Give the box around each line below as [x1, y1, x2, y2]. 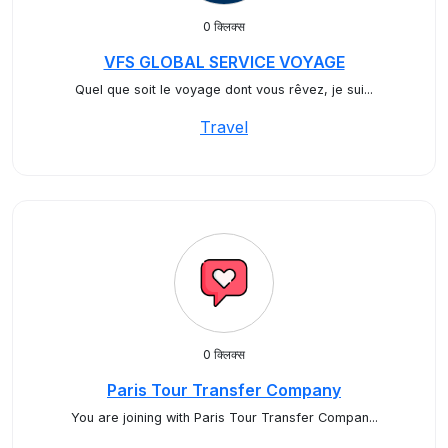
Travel [200, 117, 248, 137]
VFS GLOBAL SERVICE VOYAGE [103, 52, 345, 72]
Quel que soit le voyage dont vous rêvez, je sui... [75, 82, 373, 97]
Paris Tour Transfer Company [107, 380, 341, 400]
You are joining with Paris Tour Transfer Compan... [70, 410, 378, 425]
